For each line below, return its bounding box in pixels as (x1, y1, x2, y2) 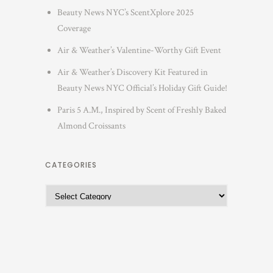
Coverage (57, 23, 91, 35)
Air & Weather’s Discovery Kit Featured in (57, 66, 208, 79)
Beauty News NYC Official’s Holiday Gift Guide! (57, 82, 227, 94)
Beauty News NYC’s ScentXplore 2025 (57, 7, 194, 19)
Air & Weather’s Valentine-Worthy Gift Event (57, 44, 221, 57)
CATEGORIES (45, 160, 97, 171)
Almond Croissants (57, 120, 126, 132)
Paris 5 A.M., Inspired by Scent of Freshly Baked (57, 104, 226, 116)
